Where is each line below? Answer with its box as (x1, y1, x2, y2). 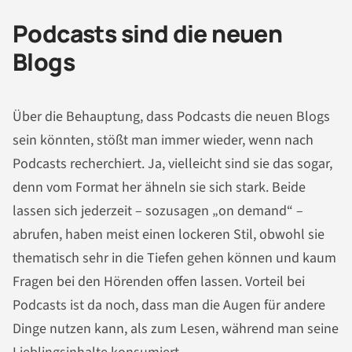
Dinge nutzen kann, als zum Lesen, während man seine (13, 319, 339, 339)
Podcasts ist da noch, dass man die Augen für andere (13, 295, 325, 316)
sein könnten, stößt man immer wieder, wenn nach (13, 130, 313, 151)
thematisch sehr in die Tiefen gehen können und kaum (13, 248, 336, 269)
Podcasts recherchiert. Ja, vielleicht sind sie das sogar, (13, 154, 332, 174)
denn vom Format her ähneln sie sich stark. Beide (13, 178, 306, 198)
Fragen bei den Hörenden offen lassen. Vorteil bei (13, 272, 305, 292)
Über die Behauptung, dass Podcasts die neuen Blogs (13, 107, 330, 127)
